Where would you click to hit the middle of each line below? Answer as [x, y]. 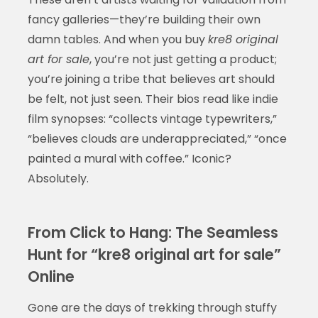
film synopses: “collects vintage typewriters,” [152, 119]
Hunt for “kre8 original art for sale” [154, 254]
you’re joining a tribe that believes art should [151, 79]
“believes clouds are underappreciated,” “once [157, 138]
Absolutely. [58, 178]
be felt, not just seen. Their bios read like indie [153, 99]
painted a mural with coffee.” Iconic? [129, 158]
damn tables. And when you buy [117, 39]
